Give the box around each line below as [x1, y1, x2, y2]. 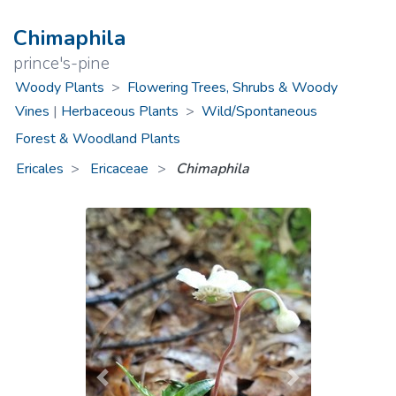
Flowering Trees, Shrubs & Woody [126, 77, 338, 97]
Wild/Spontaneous [201, 101, 317, 121]
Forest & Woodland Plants [14, 129, 180, 149]
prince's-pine [13, 52, 110, 75]
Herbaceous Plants [60, 101, 179, 121]
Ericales [16, 158, 65, 179]
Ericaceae [90, 158, 153, 179]
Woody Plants [14, 77, 104, 97]
